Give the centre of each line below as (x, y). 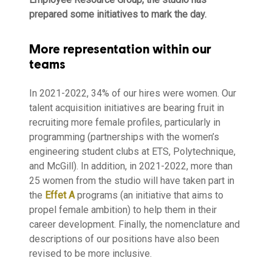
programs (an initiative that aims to (149, 195)
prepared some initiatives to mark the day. (118, 14)
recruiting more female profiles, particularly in (125, 122)
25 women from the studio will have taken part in (132, 180)
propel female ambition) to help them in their (123, 209)
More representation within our (120, 49)
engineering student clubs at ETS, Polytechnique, (132, 151)
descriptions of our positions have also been (124, 239)
